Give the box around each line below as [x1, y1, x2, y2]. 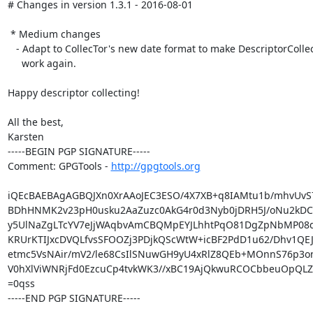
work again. [7, 56, 22, 70]
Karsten [7, 129, 44, 143]
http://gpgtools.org [110, 159, 201, 173]
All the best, [7, 115, 64, 129]
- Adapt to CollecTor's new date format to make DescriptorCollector [7, 41, 16, 55]
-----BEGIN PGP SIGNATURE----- [7, 144, 150, 158]
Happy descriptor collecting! [7, 85, 140, 99]
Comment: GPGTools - [7, 159, 111, 173]
